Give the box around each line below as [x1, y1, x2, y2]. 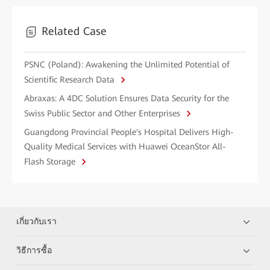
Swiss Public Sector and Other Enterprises [24, 108, 183, 118]
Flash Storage [24, 156, 78, 166]
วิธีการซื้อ [16, 245, 52, 255]
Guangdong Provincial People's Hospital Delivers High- [24, 127, 234, 137]
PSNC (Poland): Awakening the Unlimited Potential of [24, 59, 230, 69]
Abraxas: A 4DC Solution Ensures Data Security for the [24, 93, 229, 103]
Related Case [42, 24, 107, 37]
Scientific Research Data [24, 74, 117, 84]
